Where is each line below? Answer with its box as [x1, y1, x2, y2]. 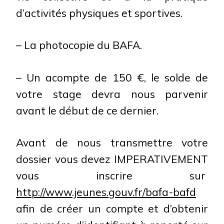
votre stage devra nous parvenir [16, 87, 208, 100]
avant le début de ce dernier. [16, 103, 158, 117]
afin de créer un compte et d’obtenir [16, 202, 208, 215]
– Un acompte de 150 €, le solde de [16, 70, 208, 84]
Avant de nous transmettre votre [16, 136, 208, 149]
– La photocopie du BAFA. [16, 38, 142, 51]
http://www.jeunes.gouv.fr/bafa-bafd [16, 185, 196, 198]
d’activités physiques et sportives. [16, 6, 182, 19]
